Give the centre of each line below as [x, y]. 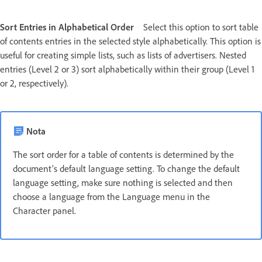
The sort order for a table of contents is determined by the [123, 155]
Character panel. [44, 211]
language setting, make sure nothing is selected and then [123, 183]
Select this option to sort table [201, 27]
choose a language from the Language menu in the [111, 197]
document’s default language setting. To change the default [126, 169]
